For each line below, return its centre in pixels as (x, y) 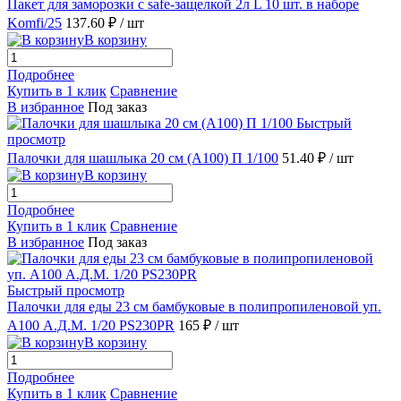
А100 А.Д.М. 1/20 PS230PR (91, 326)
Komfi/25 (34, 23)
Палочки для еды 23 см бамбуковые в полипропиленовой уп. (194, 307)
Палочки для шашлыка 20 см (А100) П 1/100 (143, 158)
